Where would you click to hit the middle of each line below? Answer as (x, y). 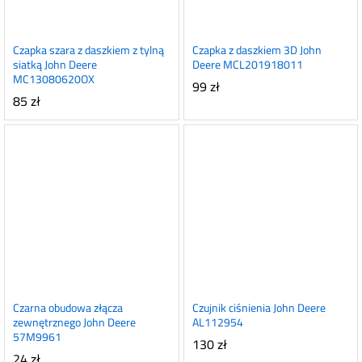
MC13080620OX (54, 79)
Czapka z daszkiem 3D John (257, 50)
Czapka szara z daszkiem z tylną (88, 50)
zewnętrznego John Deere (74, 322)
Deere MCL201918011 (247, 65)
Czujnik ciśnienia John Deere (259, 307)
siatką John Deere (55, 65)
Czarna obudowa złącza (68, 307)
